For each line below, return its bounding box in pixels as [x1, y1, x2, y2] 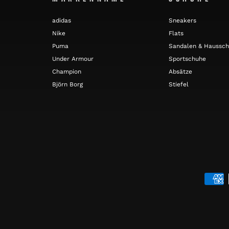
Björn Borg [52, 80, 83, 88]
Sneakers [169, 16, 196, 24]
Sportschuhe [169, 55, 206, 62]
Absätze [169, 67, 192, 75]
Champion [52, 67, 81, 75]
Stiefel [169, 80, 189, 88]
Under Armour [52, 55, 94, 62]
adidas [52, 16, 71, 24]
